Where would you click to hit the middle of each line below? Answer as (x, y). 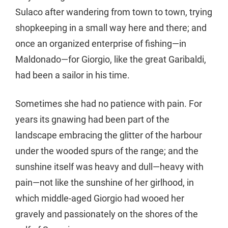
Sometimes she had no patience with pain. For (109, 104)
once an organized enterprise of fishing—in (101, 43)
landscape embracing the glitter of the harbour (109, 135)
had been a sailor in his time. (73, 75)
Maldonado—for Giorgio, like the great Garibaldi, (111, 59)
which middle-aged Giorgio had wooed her (100, 198)
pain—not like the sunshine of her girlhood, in (105, 183)
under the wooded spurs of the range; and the (107, 151)
